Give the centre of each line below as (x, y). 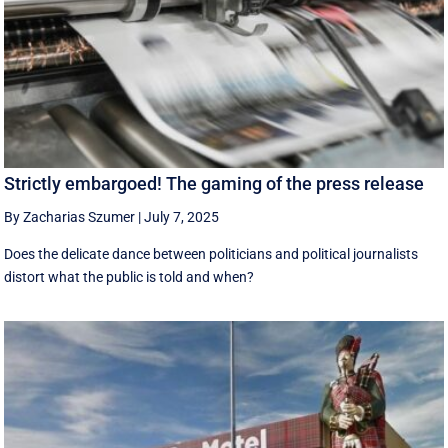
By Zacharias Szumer (70, 217)
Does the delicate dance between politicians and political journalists (211, 254)
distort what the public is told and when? (129, 277)
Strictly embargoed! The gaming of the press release (214, 184)
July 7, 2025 (182, 217)
